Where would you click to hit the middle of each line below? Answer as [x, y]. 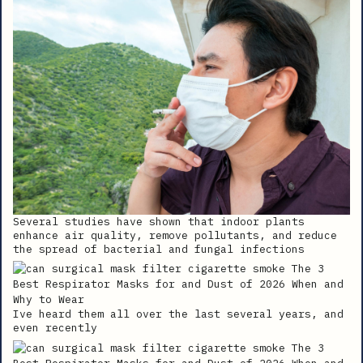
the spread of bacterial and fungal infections [159, 249]
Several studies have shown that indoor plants [159, 221]
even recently [55, 328]
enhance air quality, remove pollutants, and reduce [175, 235]
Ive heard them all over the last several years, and [178, 314]
